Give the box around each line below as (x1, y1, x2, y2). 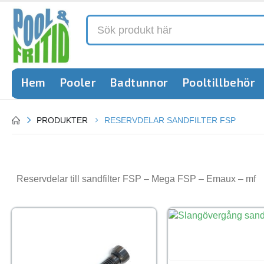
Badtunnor (110, 75, 169, 89)
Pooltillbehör (182, 75, 256, 89)
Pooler (60, 75, 97, 89)
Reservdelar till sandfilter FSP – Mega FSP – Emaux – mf (16, 174, 256, 184)
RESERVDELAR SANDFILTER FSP (104, 115, 236, 125)
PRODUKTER (37, 115, 88, 125)
